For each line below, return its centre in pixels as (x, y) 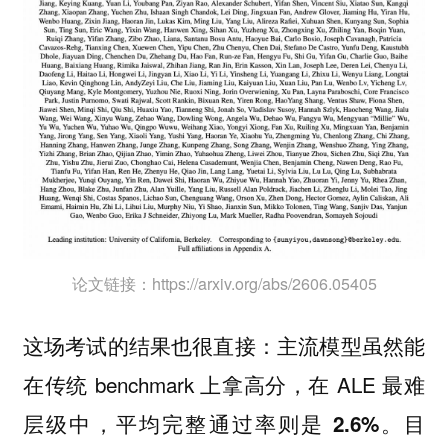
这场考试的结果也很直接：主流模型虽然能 (224, 344)
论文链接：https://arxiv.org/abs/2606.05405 (224, 284)
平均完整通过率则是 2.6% (247, 423)
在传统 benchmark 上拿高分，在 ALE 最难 (224, 383)
